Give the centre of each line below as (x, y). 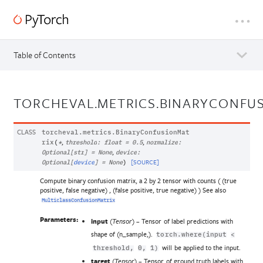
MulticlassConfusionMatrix (78, 200)
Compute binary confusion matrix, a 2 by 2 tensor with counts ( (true (138, 180)
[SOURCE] (145, 162)
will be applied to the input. (200, 248)
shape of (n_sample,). (123, 234)
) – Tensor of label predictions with (183, 221)
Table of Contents (44, 55)
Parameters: (59, 220)
